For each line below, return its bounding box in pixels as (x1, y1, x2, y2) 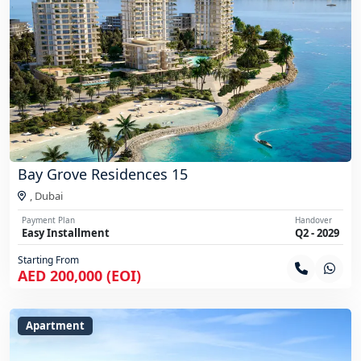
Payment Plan (22, 214, 75, 226)
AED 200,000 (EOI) (18, 265, 141, 285)
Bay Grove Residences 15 (18, 164, 188, 184)
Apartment (26, 317, 85, 333)
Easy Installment (22, 225, 110, 240)
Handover (295, 214, 332, 226)
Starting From (18, 252, 79, 267)
